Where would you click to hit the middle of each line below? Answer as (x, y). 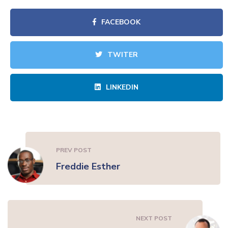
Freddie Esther (88, 166)
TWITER (123, 55)
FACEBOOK (121, 22)
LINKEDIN (122, 87)
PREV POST (74, 150)
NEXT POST (154, 218)
